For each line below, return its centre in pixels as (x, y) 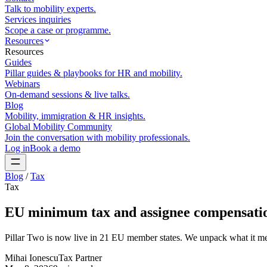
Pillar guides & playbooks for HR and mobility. (94, 73)
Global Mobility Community (58, 127)
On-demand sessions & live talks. (67, 94)
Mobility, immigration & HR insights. (75, 116)
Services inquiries (38, 19)
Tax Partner (80, 257)
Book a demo (55, 148)
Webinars (22, 84)
